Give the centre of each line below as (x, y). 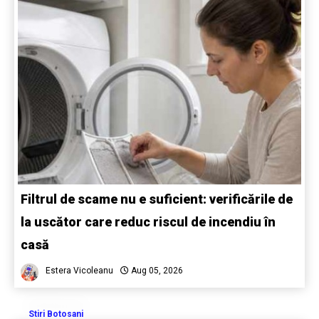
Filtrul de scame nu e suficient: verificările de (157, 199)
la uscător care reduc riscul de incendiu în (148, 222)
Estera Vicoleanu (79, 271)
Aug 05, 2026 (156, 271)
